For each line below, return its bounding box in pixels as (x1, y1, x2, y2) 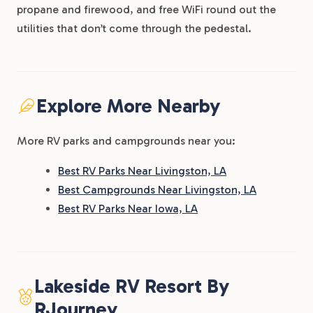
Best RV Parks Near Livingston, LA (58, 164, 227, 177)
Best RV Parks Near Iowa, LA (58, 202, 198, 215)
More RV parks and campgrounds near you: (17, 134, 235, 147)
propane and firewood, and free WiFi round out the (17, 3, 276, 16)
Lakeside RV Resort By (34, 275, 230, 298)
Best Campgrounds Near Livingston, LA (58, 183, 257, 196)
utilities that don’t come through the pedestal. (17, 22, 252, 35)
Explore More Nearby (36, 94, 220, 117)
